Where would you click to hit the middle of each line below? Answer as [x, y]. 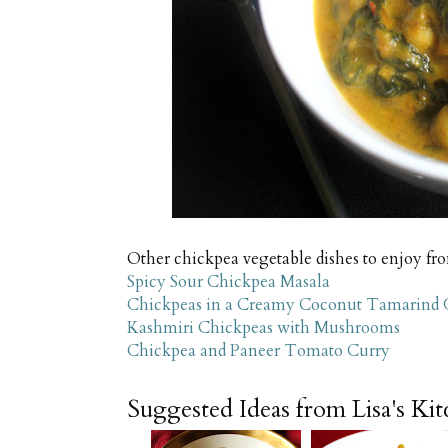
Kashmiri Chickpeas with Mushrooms [263, 328]
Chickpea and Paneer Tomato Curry [258, 351]
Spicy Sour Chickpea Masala [228, 282]
